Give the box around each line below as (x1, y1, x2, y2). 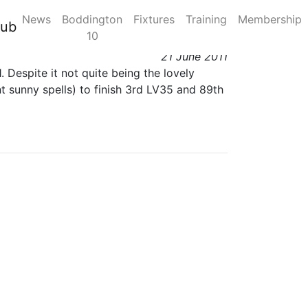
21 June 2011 (161, 49, 228, 63)
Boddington (62, 12, 122, 26)
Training (186, 12, 227, 26)
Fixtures (133, 12, 175, 26)
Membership (238, 12, 302, 26)
